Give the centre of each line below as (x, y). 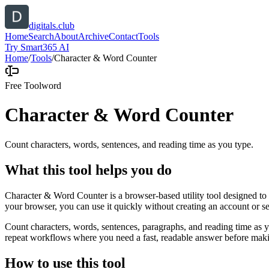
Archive (93, 36)
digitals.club (52, 26)
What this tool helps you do (88, 170)
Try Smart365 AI (37, 47)
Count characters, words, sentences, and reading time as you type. (129, 144)
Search (41, 36)
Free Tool (23, 86)
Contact (123, 36)
